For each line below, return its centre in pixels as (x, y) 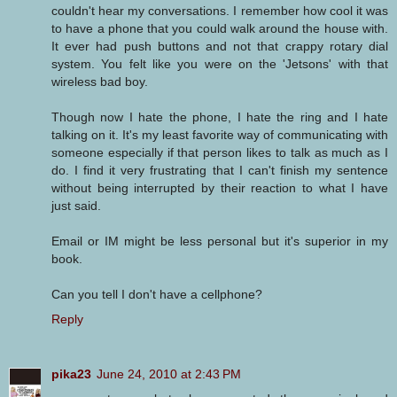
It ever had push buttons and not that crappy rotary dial (220, 47)
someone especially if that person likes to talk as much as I (220, 153)
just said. (76, 206)
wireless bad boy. (100, 82)
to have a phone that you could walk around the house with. (220, 29)
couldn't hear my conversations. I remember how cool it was (220, 11)
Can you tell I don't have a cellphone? (157, 295)
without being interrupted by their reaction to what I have (220, 188)
